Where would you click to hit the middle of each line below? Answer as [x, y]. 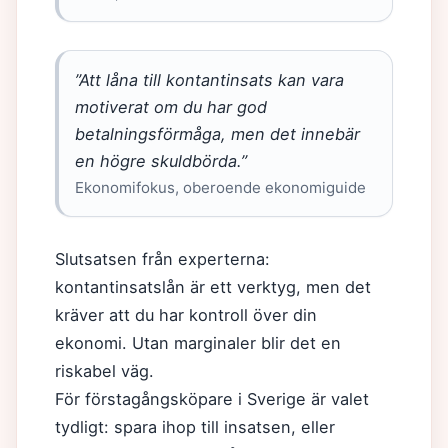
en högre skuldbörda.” [161, 161]
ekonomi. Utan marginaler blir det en [198, 343]
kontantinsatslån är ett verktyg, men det [213, 287]
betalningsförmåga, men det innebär [217, 134]
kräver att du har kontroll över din [186, 315]
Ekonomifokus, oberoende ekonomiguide [220, 187]
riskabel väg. [104, 371]
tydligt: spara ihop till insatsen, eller [195, 427]
